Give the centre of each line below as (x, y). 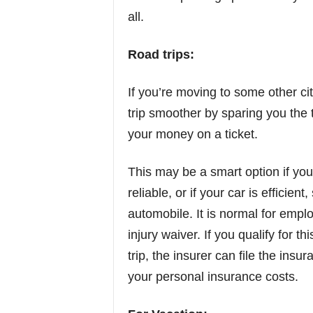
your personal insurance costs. (213, 277)
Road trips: (161, 54)
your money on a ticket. (192, 134)
